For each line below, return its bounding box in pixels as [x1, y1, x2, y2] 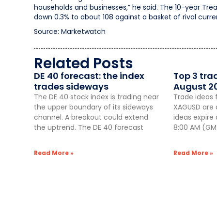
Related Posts [34, 53, 133, 74]
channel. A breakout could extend [34, 112, 148, 122]
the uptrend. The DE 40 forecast [34, 122, 143, 132]
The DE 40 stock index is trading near [34, 92, 159, 102]
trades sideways [34, 80, 108, 93]
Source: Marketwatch [34, 26, 106, 36]
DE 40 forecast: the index [34, 69, 144, 82]
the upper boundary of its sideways [34, 102, 153, 112]
